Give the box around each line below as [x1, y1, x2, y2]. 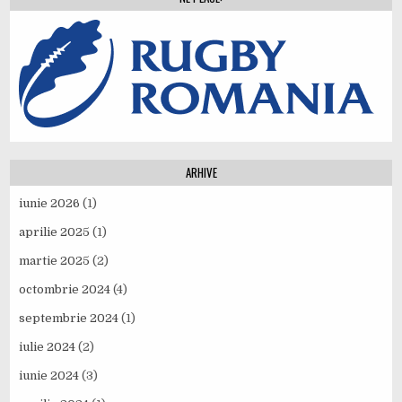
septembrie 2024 [19, 310, 119, 325]
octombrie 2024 [19, 282, 111, 296]
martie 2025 [19, 253, 91, 267]
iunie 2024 [19, 368, 80, 382]
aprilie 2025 [19, 224, 91, 239]
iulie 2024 [19, 339, 76, 354]
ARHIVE [185, 162, 217, 181]
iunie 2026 [19, 196, 81, 210]
